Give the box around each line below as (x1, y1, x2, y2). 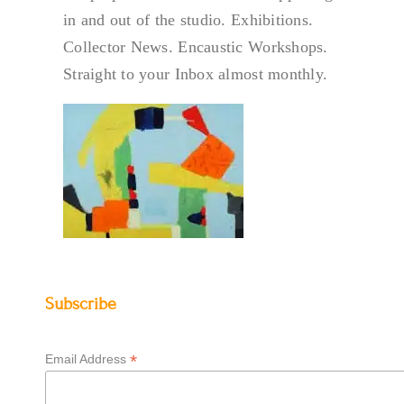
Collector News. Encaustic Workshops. (62, 38, 328, 57)
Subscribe (44, 293, 116, 315)
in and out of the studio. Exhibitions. (62, 11, 314, 30)
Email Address (44, 352, 130, 367)
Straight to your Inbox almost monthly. (62, 65, 328, 84)
